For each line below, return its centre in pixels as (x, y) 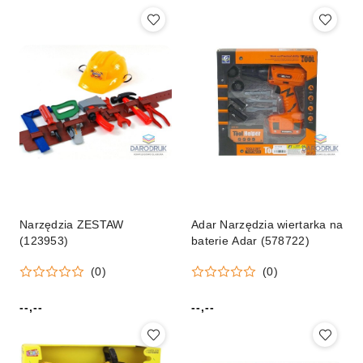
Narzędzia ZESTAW (72, 225)
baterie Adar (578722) (250, 241)
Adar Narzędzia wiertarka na (267, 225)
